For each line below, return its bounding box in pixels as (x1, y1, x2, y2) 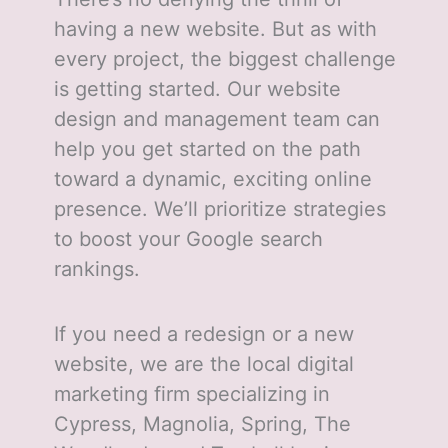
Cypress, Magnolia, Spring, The (53, 412, 351, 437)
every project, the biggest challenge (53, 47, 396, 72)
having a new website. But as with (53, 17, 377, 42)
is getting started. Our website (53, 77, 341, 102)
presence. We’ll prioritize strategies (53, 197, 386, 222)
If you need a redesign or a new (53, 322, 354, 347)
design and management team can (53, 107, 380, 132)
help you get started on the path (53, 137, 361, 162)
